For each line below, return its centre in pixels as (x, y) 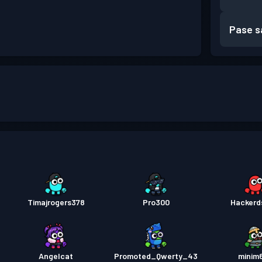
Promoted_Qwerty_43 (156, 256)
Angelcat (56, 256)
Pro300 (156, 202)
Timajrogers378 (56, 202)
